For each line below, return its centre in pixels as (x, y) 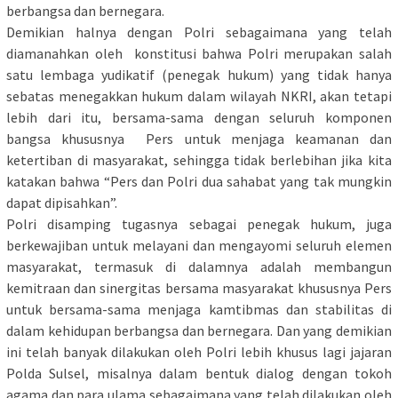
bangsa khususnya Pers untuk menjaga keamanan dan (199, 139)
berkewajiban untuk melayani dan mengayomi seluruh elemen (199, 246)
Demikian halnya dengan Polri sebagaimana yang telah (199, 32)
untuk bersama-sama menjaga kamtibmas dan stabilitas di (199, 310)
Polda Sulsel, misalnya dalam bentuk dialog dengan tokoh (199, 374)
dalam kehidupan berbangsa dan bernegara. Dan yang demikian (199, 331)
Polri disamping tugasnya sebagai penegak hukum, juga (199, 224)
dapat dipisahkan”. (62, 203)
